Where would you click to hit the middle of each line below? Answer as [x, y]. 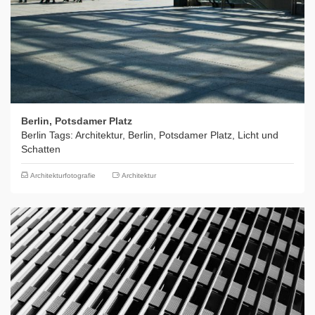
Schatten [41, 149]
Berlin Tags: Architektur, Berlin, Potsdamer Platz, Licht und [150, 135]
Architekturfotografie [63, 175]
